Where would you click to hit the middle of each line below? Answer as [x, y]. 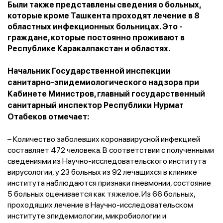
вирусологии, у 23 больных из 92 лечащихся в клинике [102, 171]
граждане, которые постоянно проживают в [96, 37]
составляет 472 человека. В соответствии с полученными [111, 150]
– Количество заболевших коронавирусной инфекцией [104, 139]
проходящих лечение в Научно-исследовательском [100, 204]
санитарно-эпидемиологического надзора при [103, 82]
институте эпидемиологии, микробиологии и [87, 215]
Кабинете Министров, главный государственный [106, 94]
